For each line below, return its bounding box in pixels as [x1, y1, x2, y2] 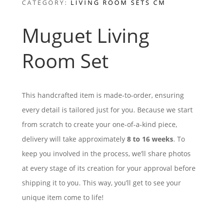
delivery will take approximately [21, 134, 127, 144]
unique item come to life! [21, 193, 104, 202]
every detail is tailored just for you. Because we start [21, 105, 193, 115]
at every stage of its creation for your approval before [21, 163, 196, 173]
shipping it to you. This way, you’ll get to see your [21, 178, 181, 188]
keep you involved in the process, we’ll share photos [21, 149, 191, 159]
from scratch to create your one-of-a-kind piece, [21, 120, 177, 129]
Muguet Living [21, 22, 149, 49]
